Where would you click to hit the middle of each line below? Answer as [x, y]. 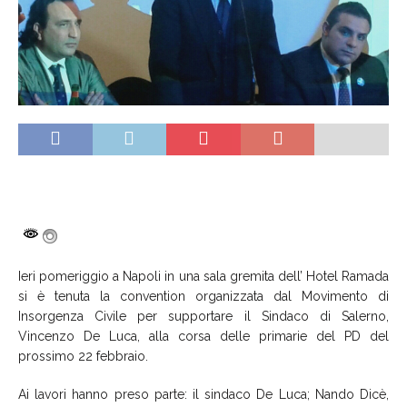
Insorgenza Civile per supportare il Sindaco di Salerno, [203, 316]
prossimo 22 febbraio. [83, 356]
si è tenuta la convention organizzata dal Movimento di [203, 296]
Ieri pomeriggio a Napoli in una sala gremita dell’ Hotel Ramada [203, 276]
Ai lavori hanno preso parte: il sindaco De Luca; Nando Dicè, [203, 394]
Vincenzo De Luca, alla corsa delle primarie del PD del [203, 336]
